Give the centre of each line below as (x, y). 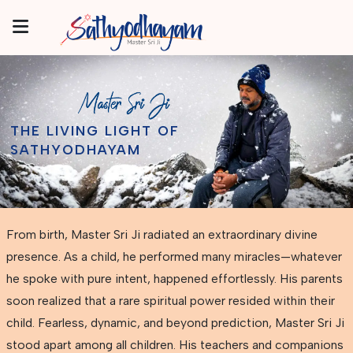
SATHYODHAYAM (76, 149)
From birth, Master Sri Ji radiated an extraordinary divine (162, 234)
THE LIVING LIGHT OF (95, 130)
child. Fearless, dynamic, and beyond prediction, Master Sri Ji (175, 322)
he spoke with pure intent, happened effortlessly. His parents (174, 278)
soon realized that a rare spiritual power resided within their (170, 300)
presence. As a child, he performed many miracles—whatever (174, 256)
